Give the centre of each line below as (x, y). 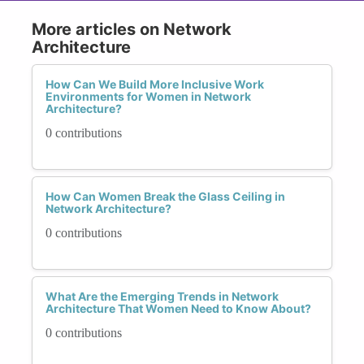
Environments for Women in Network (148, 96)
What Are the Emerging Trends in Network (162, 296)
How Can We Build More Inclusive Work (155, 84)
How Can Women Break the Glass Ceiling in (165, 196)
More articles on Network (132, 29)
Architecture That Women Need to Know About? (178, 308)
